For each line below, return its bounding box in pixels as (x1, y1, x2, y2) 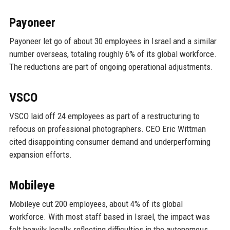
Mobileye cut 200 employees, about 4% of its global (9, 198, 183, 209)
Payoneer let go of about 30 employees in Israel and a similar (9, 35, 217, 46)
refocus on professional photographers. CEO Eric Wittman (9, 123, 206, 134)
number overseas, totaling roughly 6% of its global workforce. (9, 48, 217, 59)
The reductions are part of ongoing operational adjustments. (9, 61, 213, 72)
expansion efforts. (9, 149, 72, 160)
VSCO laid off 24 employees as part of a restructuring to (9, 110, 200, 121)
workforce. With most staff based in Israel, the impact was (9, 211, 210, 222)
